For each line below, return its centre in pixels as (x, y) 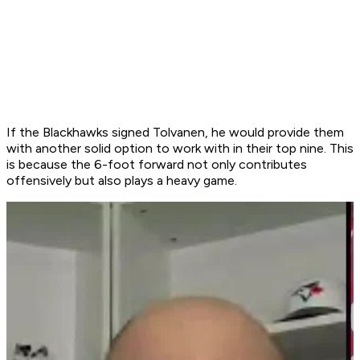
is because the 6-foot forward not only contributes (157, 165)
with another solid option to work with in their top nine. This (180, 149)
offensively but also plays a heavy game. (122, 181)
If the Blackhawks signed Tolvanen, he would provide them (175, 133)
